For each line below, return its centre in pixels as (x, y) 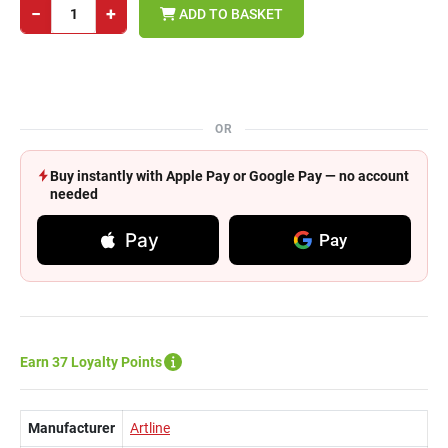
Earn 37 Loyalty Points (91, 362)
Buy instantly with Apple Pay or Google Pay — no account (229, 176)
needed (74, 194)
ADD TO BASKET (229, 13)
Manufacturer (71, 428)
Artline (150, 428)
